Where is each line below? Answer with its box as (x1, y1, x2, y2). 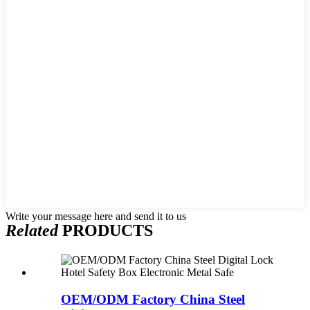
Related (6, 221, 58, 240)
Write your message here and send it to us (6, 210, 186, 223)
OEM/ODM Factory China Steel (61, 291, 245, 307)
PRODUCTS (58, 221, 153, 240)
